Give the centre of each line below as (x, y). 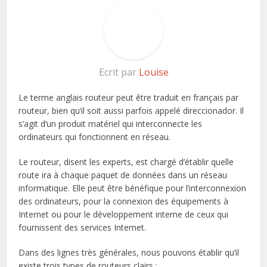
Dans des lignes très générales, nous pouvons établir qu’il (129, 253)
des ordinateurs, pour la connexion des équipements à (124, 201)
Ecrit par (119, 72)
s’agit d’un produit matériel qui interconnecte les (111, 124)
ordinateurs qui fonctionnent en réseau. (95, 137)
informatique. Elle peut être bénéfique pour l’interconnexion (133, 188)
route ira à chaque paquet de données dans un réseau (123, 175)
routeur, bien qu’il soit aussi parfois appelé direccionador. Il (131, 111)
